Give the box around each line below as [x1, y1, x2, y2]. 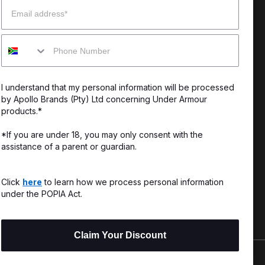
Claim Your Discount [74, 230, 166, 240]
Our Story [56, 18, 93, 28]
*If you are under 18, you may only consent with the [1, 130, 203, 140]
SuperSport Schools [56, 67, 135, 77]
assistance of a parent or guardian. [1, 141, 137, 151]
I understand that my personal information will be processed [1, 82, 234, 92]
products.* [1, 106, 42, 116]
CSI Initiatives [56, 43, 107, 53]
